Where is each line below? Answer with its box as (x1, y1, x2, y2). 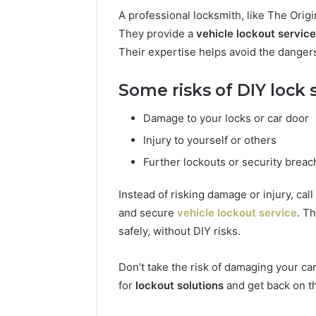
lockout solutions (135, 279, 224, 293)
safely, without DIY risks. (119, 224, 241, 238)
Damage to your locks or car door (143, 111, 309, 126)
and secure (119, 206, 177, 220)
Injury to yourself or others (143, 133, 276, 147)
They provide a (119, 26, 196, 40)
